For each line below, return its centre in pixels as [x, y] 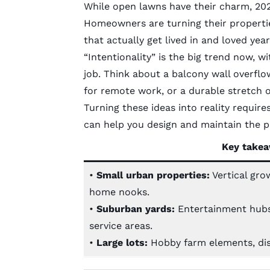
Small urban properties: [153, 175]
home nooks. [119, 192]
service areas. [121, 225]
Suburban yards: [137, 209]
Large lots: [123, 242]
